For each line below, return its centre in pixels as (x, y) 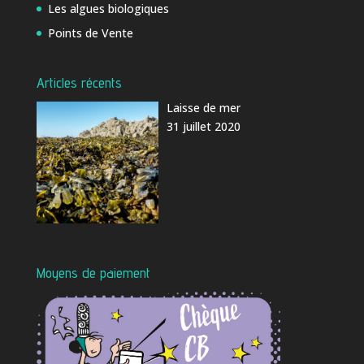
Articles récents (79, 83)
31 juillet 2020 (204, 127)
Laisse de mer (204, 108)
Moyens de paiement (93, 273)
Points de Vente (90, 33)
